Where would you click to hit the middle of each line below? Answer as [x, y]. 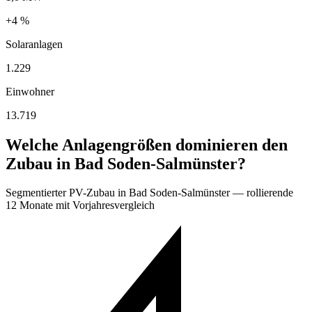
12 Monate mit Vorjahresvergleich [80, 205]
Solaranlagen [34, 44]
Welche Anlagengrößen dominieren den [147, 145]
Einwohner [30, 91]
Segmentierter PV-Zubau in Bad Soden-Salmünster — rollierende [149, 193]
